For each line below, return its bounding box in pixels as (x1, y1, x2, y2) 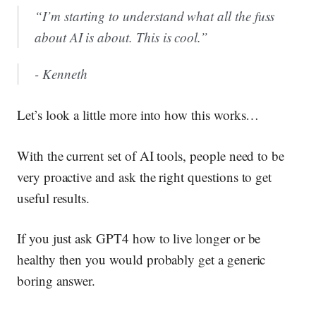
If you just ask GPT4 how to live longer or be (17, 229, 261, 248)
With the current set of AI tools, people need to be (17, 146, 285, 164)
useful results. (17, 188, 90, 207)
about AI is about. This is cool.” (35, 28, 209, 46)
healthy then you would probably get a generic (17, 250, 266, 269)
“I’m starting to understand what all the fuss (35, 6, 275, 25)
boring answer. (17, 272, 96, 290)
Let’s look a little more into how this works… (17, 105, 260, 123)
